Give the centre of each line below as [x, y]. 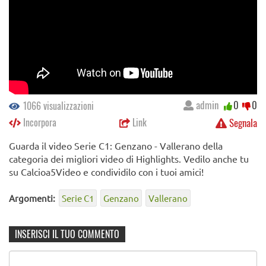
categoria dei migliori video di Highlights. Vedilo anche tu [129, 159]
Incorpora [39, 123]
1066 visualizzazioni [57, 106]
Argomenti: [32, 198]
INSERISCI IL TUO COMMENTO [67, 234]
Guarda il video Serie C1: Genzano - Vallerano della [116, 146]
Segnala [242, 123]
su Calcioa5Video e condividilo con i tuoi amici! [106, 172]
